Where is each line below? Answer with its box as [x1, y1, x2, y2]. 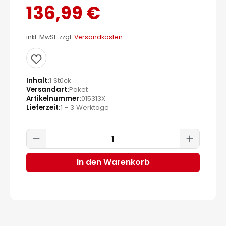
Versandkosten [74, 33, 123, 41]
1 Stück [49, 76, 71, 85]
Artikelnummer [26, 94, 79, 103]
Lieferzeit [26, 103, 59, 112]
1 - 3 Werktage [61, 103, 109, 112]
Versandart [26, 85, 67, 94]
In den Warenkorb [76, 156, 150, 168]
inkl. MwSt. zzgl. [26, 33, 74, 41]
